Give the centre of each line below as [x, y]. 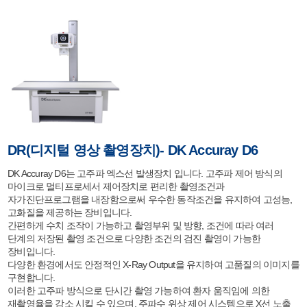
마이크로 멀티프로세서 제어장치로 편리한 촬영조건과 [116, 186]
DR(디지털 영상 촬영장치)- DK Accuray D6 [133, 150]
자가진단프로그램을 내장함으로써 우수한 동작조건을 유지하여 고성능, [150, 199]
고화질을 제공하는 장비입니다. [70, 212]
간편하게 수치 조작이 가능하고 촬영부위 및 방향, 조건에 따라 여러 [141, 225]
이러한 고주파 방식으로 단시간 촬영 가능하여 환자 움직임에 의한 [139, 291]
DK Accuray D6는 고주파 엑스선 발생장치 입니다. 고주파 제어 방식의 [145, 173]
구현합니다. [32, 278]
